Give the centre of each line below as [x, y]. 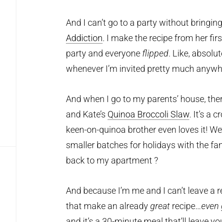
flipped [155, 53]
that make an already [108, 206]
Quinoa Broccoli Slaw [148, 114]
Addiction [84, 38]
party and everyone [104, 53]
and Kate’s [87, 114]
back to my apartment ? [112, 160]
